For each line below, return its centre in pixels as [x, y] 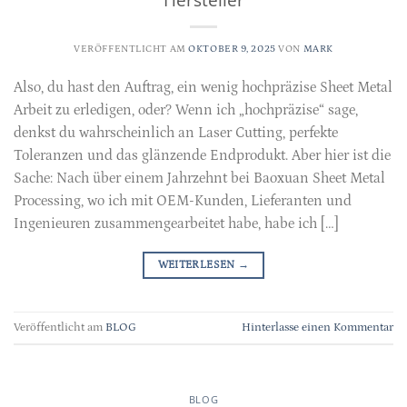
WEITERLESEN [198, 264]
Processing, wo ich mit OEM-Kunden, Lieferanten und [183, 200]
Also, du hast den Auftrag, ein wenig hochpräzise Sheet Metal [203, 87]
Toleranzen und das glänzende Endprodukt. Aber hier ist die [202, 155]
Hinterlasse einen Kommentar [318, 328]
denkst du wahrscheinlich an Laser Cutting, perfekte [176, 132]
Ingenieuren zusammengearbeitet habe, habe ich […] [176, 223]
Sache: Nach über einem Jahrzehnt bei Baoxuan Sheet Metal [199, 178]
